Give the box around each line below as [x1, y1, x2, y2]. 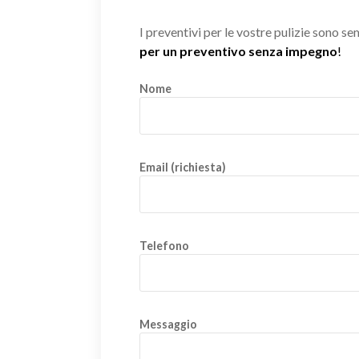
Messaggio [139, 317, 197, 332]
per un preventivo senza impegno [139, 43, 337, 59]
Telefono [139, 239, 189, 253]
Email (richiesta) [139, 160, 226, 175]
